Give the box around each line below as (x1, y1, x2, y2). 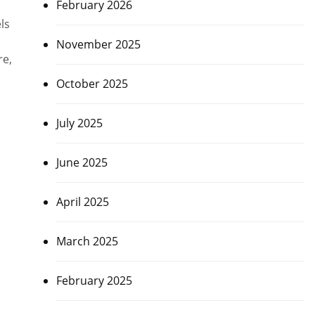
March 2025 (56, 233, 118, 249)
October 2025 (56, 76, 128, 91)
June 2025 (56, 155, 108, 170)
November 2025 (56, 37, 141, 52)
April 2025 (56, 194, 109, 210)
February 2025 (56, 273, 132, 288)
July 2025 (56, 115, 103, 131)
